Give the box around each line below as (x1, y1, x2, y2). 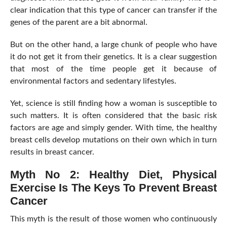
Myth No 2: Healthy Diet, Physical (10, 168, 217, 181)
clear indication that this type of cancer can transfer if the (10, 6, 217, 14)
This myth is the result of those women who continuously (10, 214, 217, 223)
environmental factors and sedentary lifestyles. (10, 77, 178, 85)
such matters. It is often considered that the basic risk (10, 111, 217, 120)
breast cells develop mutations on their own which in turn (10, 135, 217, 144)
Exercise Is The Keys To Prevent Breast (10, 181, 217, 194)
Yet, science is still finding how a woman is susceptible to (10, 99, 217, 107)
